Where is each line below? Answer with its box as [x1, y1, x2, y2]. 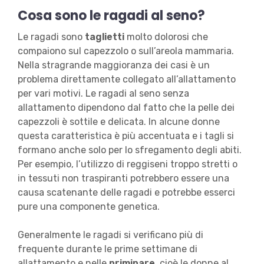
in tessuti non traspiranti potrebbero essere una [17, 173, 229, 184]
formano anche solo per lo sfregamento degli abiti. [17, 144, 242, 156]
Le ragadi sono [17, 31, 85, 43]
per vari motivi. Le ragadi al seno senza [17, 88, 189, 100]
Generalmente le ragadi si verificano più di [17, 229, 203, 241]
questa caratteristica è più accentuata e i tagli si [17, 130, 234, 142]
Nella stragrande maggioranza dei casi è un [17, 60, 210, 71]
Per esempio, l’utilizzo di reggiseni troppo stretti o [17, 159, 237, 170]
